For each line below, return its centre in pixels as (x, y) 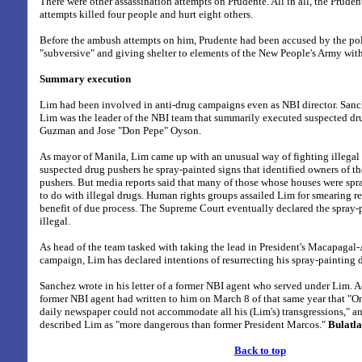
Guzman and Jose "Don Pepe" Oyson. (120, 130)
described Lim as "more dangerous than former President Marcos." (184, 324)
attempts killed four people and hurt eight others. (146, 14)
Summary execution (85, 79)
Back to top (260, 350)
